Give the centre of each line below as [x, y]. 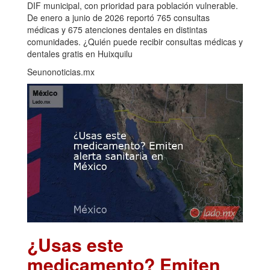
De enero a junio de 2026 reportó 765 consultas [118, 17]
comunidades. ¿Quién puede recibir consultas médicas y [135, 41]
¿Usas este [75, 244]
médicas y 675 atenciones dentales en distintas [117, 29]
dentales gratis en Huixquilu [80, 53]
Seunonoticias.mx [61, 71]
